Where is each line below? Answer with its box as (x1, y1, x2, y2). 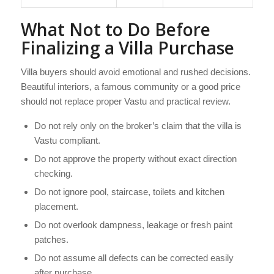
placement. (34, 201, 78, 212)
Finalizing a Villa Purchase (20, 36, 234, 60)
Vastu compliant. (34, 135, 100, 146)
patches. (34, 234, 68, 245)
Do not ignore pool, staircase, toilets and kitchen (34, 186, 224, 197)
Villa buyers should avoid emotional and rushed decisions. (20, 67, 251, 78)
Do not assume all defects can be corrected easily (34, 252, 234, 263)
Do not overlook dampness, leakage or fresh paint (34, 219, 232, 230)
